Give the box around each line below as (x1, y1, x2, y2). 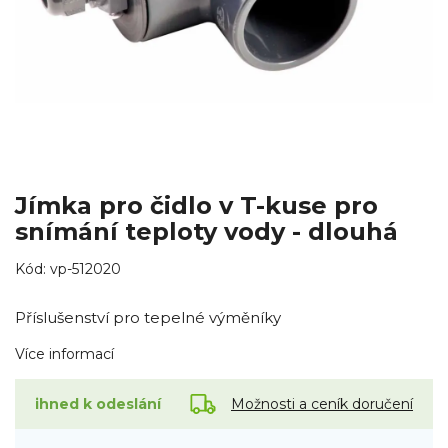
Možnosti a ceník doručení (231, 394, 413, 413)
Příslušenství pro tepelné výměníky (15, 308, 281, 328)
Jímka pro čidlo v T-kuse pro (15, 191, 378, 221)
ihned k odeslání (35, 395, 161, 414)
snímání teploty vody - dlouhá (15, 217, 398, 247)
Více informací (15, 345, 114, 364)
